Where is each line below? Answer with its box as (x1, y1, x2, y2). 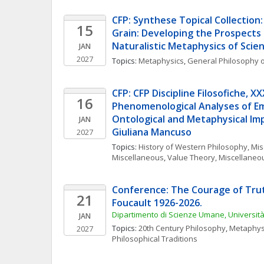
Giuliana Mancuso (112, 126, 192, 138)
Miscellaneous (112, 152, 164, 163)
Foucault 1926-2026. (112, 196, 204, 209)
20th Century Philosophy (138, 223, 226, 233)
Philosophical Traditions (112, 233, 197, 244)
